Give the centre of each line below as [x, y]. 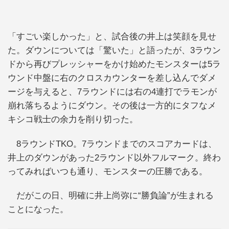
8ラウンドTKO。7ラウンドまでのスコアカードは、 [112, 144]
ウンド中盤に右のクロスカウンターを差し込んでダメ [112, 78]
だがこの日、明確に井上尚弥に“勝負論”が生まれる [111, 196]
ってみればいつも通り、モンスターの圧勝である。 [108, 171]
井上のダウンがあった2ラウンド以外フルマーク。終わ [114, 157]
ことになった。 [38, 210]
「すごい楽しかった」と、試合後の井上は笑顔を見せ [112, 37]
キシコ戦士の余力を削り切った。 [73, 120]
